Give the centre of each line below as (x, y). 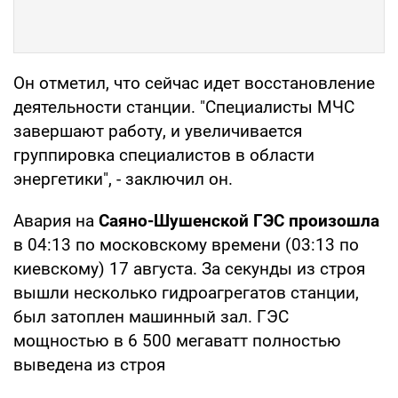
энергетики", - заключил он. (123, 179)
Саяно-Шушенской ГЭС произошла (239, 220)
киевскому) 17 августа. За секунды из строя (189, 268)
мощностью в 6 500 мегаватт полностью (177, 340)
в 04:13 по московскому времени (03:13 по (186, 244)
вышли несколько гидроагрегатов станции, (186, 292)
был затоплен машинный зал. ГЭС (151, 316)
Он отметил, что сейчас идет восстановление (194, 83)
